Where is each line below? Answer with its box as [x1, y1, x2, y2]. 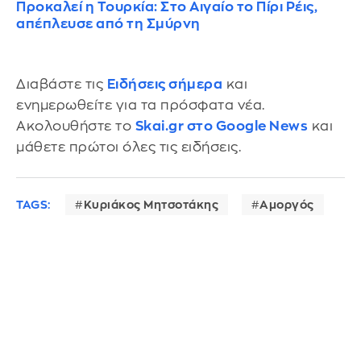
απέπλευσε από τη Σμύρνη [16, 17, 201, 31]
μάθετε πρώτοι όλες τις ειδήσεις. [16, 140, 241, 155]
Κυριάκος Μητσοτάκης [83, 198, 218, 210]
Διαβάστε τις [16, 77, 107, 92]
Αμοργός [259, 198, 314, 210]
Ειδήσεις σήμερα [106, 77, 222, 92]
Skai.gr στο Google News [135, 119, 308, 134]
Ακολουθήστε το [16, 119, 135, 134]
